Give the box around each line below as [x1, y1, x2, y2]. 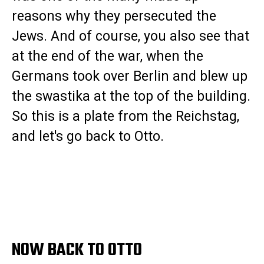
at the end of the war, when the [12, 48, 203, 65]
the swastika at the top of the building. [12, 88, 250, 105]
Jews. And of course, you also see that [12, 28, 249, 45]
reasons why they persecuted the [12, 8, 216, 25]
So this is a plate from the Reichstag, [12, 108, 239, 125]
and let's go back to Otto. [12, 128, 167, 145]
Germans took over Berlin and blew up [12, 68, 247, 85]
